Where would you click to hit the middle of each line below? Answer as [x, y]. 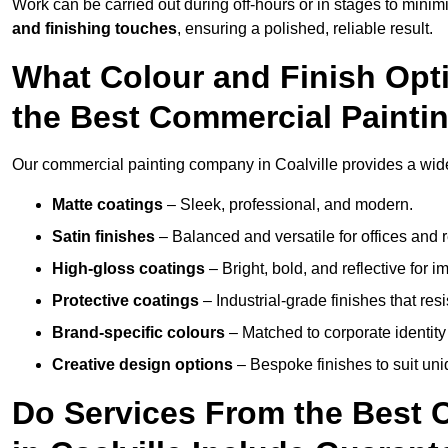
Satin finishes [103, 237]
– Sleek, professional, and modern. [288, 205]
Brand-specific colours [138, 333]
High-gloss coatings [128, 269]
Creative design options [142, 365]
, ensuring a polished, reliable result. [305, 29]
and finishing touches [94, 29]
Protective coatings [125, 301]
